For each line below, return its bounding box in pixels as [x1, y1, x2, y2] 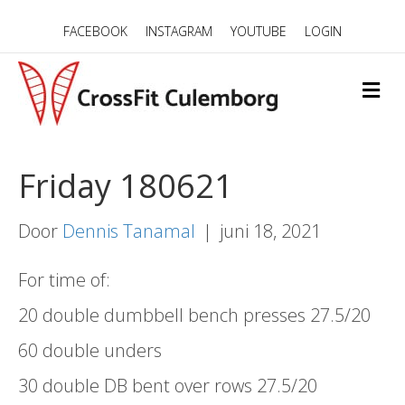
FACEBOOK [63, 23, 127, 40]
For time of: [18, 268, 110, 292]
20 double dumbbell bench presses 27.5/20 [18, 303, 371, 327]
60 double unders [18, 338, 162, 363]
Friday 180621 [18, 164, 233, 208]
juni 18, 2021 [220, 219, 321, 243]
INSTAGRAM [146, 23, 212, 40]
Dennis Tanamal [62, 219, 195, 243]
